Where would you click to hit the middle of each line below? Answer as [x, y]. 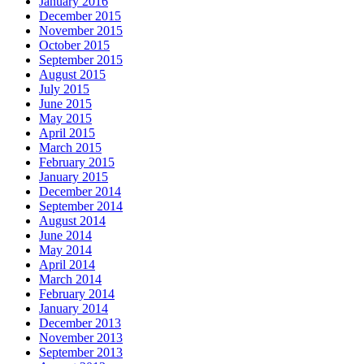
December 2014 [80, 191]
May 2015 [65, 118]
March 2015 [70, 147]
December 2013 [80, 323]
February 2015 [77, 162]
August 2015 [72, 74]
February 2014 [77, 293]
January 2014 [74, 308]
